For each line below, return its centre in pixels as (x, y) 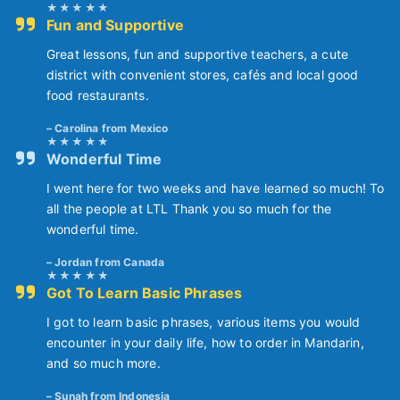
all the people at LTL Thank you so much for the (189, 209)
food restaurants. (98, 96)
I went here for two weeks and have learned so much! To (216, 188)
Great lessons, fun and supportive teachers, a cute (198, 54)
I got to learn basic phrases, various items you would (204, 322)
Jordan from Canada (110, 262)
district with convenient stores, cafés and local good (203, 75)
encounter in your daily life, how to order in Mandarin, (205, 343)
